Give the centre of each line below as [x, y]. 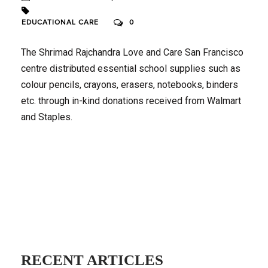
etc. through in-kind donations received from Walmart [131, 100]
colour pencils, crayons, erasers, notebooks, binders [130, 84]
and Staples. [47, 117]
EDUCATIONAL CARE [60, 22]
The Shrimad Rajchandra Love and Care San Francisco [132, 52]
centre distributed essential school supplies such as [131, 68]
